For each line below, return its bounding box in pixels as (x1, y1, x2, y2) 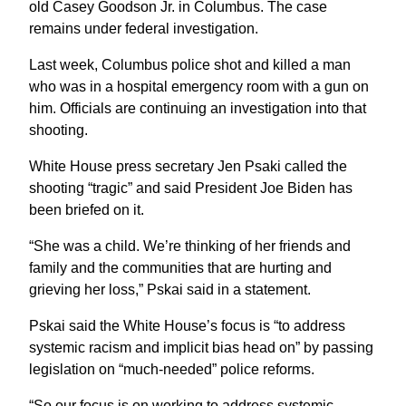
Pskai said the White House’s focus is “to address (29, 317, 345, 333)
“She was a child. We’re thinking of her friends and (29, 237, 351, 254)
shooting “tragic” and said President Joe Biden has (29, 179, 353, 196)
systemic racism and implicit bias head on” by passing (29, 339, 373, 355)
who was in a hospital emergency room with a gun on (29, 78, 369, 94)
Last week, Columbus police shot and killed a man (29, 56, 351, 72)
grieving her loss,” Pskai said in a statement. (29, 281, 311, 297)
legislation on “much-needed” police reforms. (29, 361, 314, 377)
